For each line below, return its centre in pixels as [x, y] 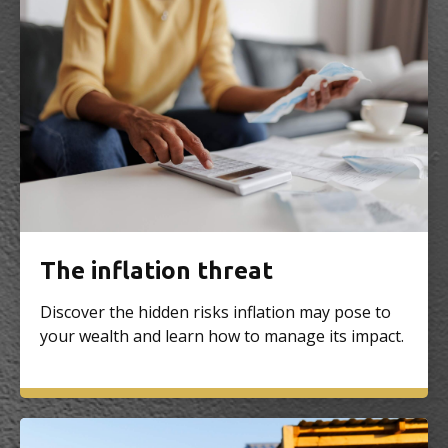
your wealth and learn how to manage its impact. [222, 335]
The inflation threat [156, 270]
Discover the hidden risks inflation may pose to [215, 311]
